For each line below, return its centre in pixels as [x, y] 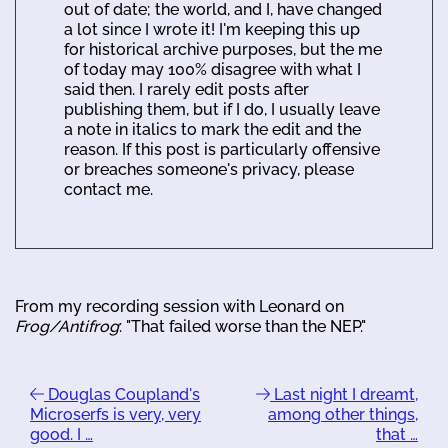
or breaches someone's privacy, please [209, 169]
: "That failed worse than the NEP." [242, 326]
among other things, [343, 414]
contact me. [108, 189]
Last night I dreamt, [344, 394]
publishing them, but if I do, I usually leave [222, 109]
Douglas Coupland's [122, 394]
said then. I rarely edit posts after [186, 89]
